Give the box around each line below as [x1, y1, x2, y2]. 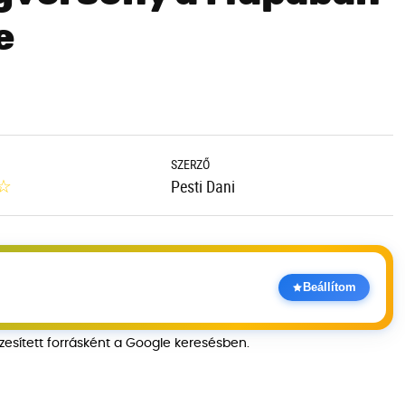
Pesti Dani [170, 175, 235, 197]
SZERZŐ [170, 155, 210, 173]
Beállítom [302, 281, 356, 294]
